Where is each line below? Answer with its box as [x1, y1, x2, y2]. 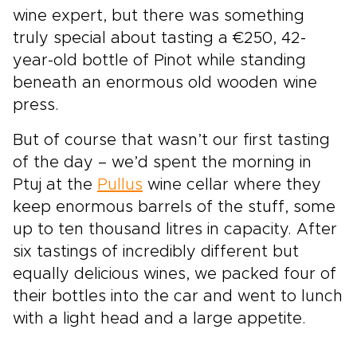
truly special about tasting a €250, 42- [13, 30, 306, 47]
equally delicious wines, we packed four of [13, 266, 336, 283]
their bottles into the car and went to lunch [13, 288, 343, 305]
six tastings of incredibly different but [13, 244, 299, 261]
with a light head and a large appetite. [13, 311, 306, 328]
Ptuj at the [13, 177, 97, 194]
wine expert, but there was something [13, 8, 304, 25]
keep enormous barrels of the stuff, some [13, 199, 335, 216]
